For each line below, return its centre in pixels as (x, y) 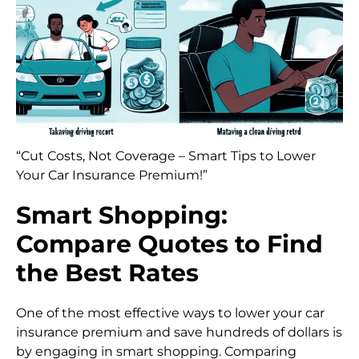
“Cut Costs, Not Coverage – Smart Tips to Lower (166, 156)
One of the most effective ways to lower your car (170, 313)
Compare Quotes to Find (169, 244)
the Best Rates (107, 273)
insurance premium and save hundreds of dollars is (179, 333)
